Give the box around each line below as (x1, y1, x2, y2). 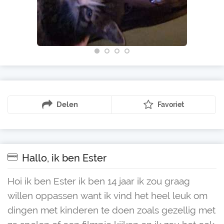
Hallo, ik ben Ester (19, 152, 106, 164)
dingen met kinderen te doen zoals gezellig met (7, 204, 215, 215)
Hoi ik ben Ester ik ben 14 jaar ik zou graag (7, 175, 190, 186)
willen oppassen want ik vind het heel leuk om (7, 190, 207, 201)
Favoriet (157, 100, 184, 108)
